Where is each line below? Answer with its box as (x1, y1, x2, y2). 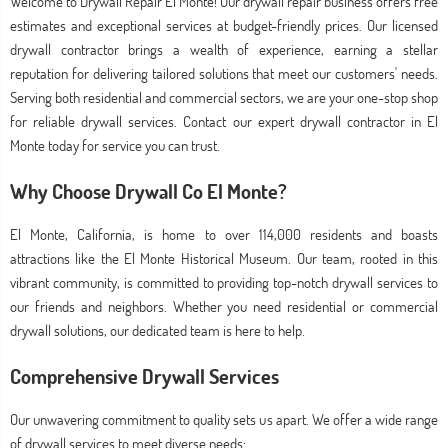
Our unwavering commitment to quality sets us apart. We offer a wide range (10, 409, 438, 429)
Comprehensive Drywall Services (10, 362, 279, 389)
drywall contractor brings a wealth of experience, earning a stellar (10, 39, 438, 59)
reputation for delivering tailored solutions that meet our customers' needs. (10, 63, 438, 83)
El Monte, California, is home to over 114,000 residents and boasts (10, 224, 438, 244)
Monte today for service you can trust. (10, 135, 220, 155)
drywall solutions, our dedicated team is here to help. (10, 320, 305, 340)
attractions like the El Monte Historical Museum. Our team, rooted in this (10, 248, 438, 268)
